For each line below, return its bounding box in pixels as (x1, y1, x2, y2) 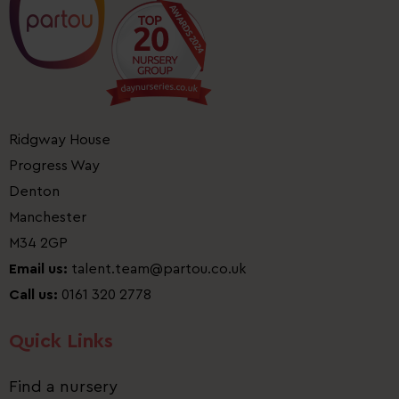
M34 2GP (9, 236, 68, 251)
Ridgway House (9, 133, 110, 148)
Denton (9, 184, 60, 199)
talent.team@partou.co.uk (71, 262, 250, 277)
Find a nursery (9, 379, 118, 395)
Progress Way (9, 159, 100, 174)
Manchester (9, 210, 86, 225)
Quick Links (9, 331, 113, 352)
